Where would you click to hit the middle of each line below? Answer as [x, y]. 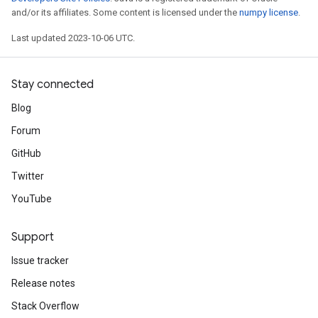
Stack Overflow [45, 306]
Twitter [28, 176]
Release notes [43, 283]
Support [33, 237]
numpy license [269, 12]
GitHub [26, 153]
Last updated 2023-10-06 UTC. [73, 38]
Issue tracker [40, 261]
